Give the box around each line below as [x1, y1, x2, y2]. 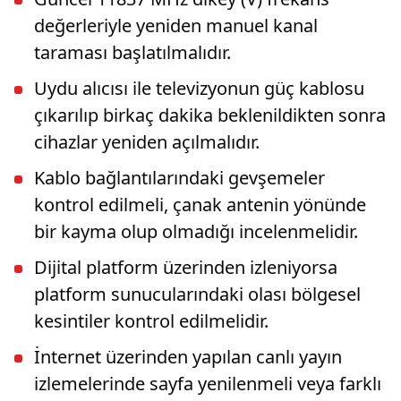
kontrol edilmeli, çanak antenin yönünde [34, 192, 366, 217]
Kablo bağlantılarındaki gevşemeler [34, 165, 325, 190]
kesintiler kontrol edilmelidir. [34, 308, 269, 333]
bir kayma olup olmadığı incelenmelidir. [34, 218, 358, 243]
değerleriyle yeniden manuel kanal [34, 13, 318, 38]
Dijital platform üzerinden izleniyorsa [34, 254, 337, 279]
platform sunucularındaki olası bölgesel [34, 281, 361, 306]
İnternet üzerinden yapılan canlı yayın [34, 344, 342, 369]
